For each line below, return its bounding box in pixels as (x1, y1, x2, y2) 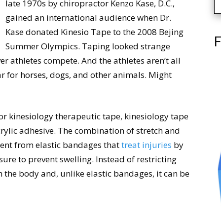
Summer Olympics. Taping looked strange (5, 40, 170, 52)
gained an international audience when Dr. (5, 12, 171, 23)
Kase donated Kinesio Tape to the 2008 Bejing (5, 26, 184, 37)
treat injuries (121, 139, 172, 150)
